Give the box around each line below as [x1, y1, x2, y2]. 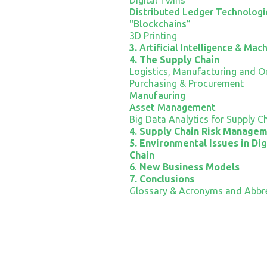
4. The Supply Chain [129, 54, 219, 65]
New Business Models [139, 161, 240, 172]
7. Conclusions [129, 173, 194, 184]
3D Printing [129, 30, 177, 41]
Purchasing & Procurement [129, 77, 244, 89]
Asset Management [129, 101, 216, 113]
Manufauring [129, 89, 185, 101]
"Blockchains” [129, 18, 191, 29]
